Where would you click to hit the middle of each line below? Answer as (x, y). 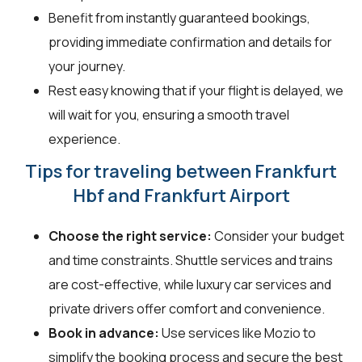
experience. (84, 139)
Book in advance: (104, 333)
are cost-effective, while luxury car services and (190, 284)
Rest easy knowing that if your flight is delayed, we (196, 90)
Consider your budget (278, 236)
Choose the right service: (130, 236)
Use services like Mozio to (238, 333)
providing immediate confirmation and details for (190, 42)
